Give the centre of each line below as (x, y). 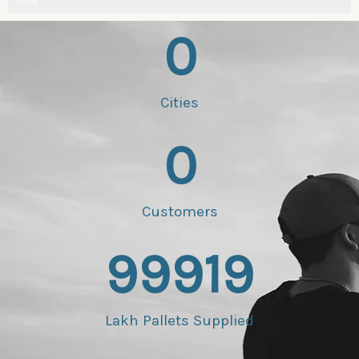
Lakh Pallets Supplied (179, 320)
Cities (179, 102)
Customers (179, 211)
